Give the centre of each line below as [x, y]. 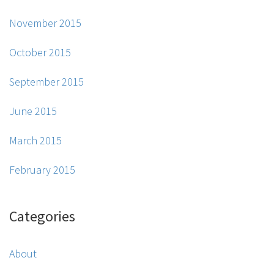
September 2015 [46, 82]
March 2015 [35, 141]
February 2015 [42, 170]
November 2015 [45, 23]
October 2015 [40, 53]
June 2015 [33, 111]
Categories [42, 217]
